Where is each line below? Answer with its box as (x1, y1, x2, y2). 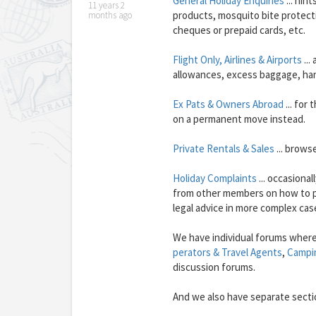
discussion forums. (172, 260, 255, 274)
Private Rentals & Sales (172, 142, 274, 156)
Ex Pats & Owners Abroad (172, 97, 284, 111)
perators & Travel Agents (172, 245, 282, 260)
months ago (88, 9, 132, 22)
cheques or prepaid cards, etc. (172, 23, 305, 37)
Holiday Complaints (172, 171, 257, 186)
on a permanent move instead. (172, 112, 305, 126)
